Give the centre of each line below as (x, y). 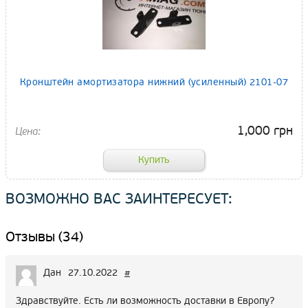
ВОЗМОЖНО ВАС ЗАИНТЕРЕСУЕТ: (119, 199)
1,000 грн (265, 130)
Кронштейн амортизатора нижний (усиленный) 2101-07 (154, 82)
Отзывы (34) (44, 238)
